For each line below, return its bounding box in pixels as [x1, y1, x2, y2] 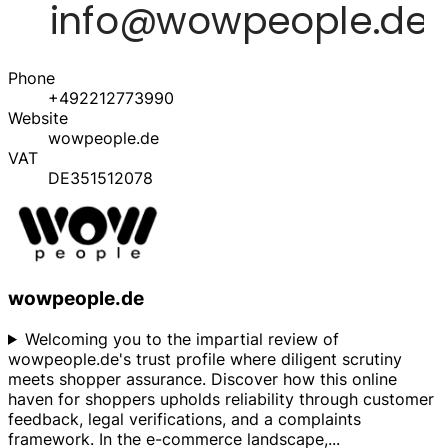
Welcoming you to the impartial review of [24, 328, 339, 349]
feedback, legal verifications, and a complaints [8, 408, 361, 429]
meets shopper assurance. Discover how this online [8, 368, 397, 389]
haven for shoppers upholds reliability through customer [8, 388, 434, 409]
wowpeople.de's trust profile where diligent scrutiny [8, 348, 402, 369]
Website [8, 108, 68, 129]
